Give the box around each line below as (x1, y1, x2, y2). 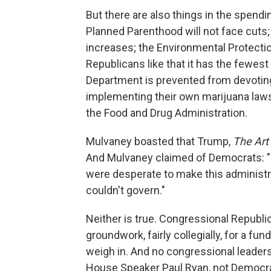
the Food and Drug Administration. (86, 106, 247, 119)
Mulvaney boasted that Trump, (86, 134, 233, 148)
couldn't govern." (86, 183, 165, 197)
